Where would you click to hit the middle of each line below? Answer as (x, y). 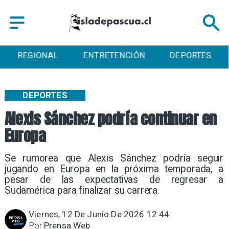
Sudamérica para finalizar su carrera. (82, 191)
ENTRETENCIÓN (114, 56)
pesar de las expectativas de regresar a (114, 180)
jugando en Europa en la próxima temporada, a (114, 169)
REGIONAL (38, 56)
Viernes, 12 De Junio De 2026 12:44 (99, 214)
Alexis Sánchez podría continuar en (110, 119)
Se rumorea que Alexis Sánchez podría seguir (114, 158)
